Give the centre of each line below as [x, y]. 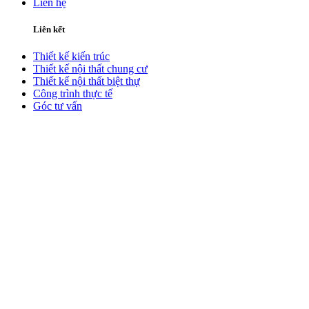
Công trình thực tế [73, 93]
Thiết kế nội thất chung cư [90, 68]
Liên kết [49, 29]
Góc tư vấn [58, 106]
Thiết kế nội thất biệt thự [87, 81]
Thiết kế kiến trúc [71, 56]
